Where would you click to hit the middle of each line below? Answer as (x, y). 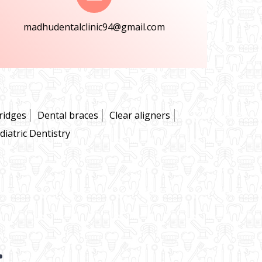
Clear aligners (140, 115)
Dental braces (68, 115)
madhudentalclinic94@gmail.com (94, 27)
